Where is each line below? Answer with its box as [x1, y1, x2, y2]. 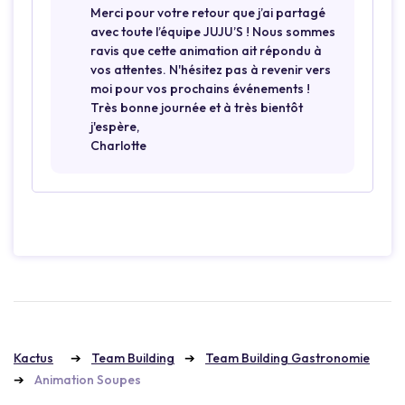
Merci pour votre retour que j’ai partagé [90, 5, 325, 22]
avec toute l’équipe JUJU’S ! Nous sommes [90, 24, 335, 41]
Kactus [14, 350, 53, 367]
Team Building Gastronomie [205, 350, 370, 367]
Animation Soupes [34, 372, 141, 389]
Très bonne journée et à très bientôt [90, 99, 303, 117]
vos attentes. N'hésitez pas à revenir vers [90, 61, 331, 79]
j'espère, [90, 118, 139, 136]
